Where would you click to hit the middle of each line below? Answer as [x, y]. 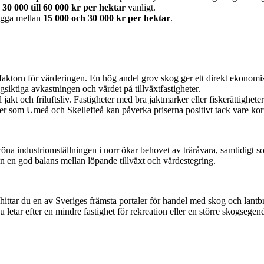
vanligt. [141, 7]
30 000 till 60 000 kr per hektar [64, 7]
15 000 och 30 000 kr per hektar [107, 18]
